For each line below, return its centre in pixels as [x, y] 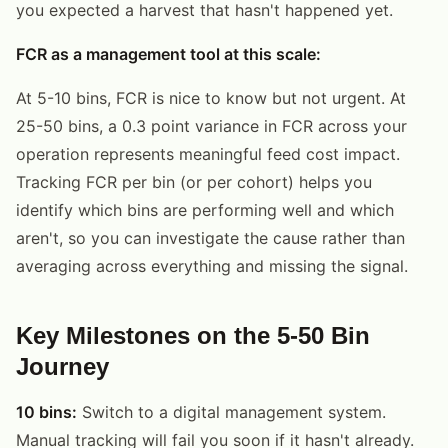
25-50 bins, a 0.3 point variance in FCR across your [211, 125]
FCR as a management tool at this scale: [168, 53]
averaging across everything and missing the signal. [212, 265]
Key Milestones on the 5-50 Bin [193, 335]
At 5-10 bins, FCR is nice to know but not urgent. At [211, 97]
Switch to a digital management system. [231, 411]
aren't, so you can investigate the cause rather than [210, 237]
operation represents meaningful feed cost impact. [208, 153]
